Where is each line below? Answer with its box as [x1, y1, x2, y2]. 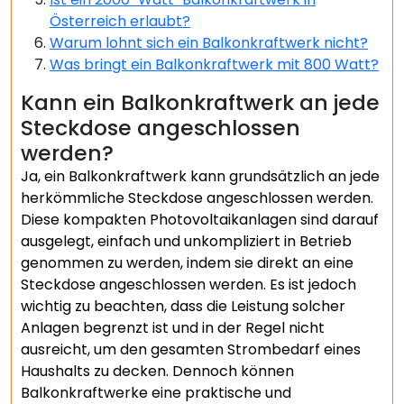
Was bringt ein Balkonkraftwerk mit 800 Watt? [50, 54, 379, 75]
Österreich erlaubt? [50, 11, 190, 32]
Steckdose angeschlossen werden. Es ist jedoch [21, 274, 356, 295]
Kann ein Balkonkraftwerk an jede [21, 87, 380, 117]
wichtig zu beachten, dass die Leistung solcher [21, 296, 345, 317]
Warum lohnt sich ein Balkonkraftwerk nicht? [50, 32, 368, 53]
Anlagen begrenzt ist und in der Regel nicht [21, 317, 325, 338]
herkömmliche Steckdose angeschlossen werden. [21, 188, 373, 208]
